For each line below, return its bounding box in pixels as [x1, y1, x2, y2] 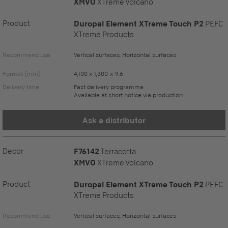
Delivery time [3, 83, 39, 91]
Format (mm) [3, 70, 41, 77]
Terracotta [100, 147, 136, 156]
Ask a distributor [82, 116, 146, 125]
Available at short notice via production [74, 91, 183, 99]
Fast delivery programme [74, 83, 144, 91]
